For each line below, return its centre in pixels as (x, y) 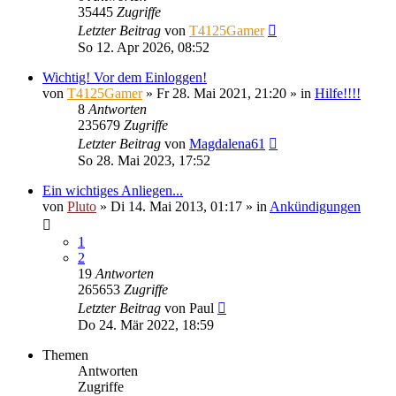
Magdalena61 (227, 144)
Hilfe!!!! (338, 94)
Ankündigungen (315, 207)
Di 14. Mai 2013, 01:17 (176, 207)
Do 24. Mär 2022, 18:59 (146, 325)
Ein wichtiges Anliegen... (113, 191)
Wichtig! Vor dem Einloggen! (125, 78)
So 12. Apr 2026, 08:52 (144, 48)
